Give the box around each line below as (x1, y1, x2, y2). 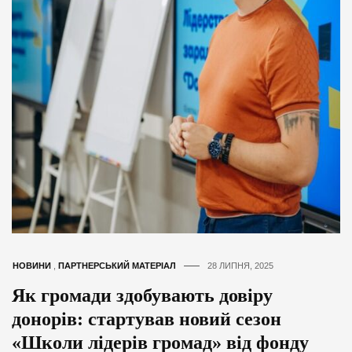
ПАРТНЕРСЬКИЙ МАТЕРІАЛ (58, 260, 176, 270)
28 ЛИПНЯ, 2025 (207, 260, 273, 270)
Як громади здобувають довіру (12, 284, 273, 306)
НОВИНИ (13, 260, 51, 270)
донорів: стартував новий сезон (12, 308, 281, 329)
